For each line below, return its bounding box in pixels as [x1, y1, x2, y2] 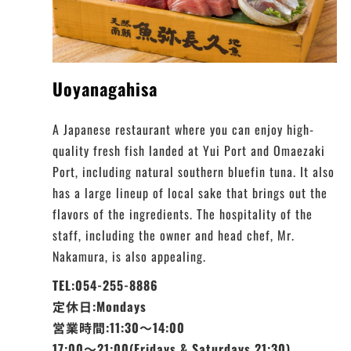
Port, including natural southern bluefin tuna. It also [52, 162, 335, 182]
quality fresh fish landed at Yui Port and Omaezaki [52, 141, 326, 161]
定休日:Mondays [52, 297, 147, 317]
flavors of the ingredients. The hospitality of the [52, 204, 313, 224]
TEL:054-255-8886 [52, 276, 159, 295]
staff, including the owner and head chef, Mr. [52, 226, 295, 245]
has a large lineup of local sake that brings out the [52, 183, 328, 203]
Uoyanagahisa [52, 76, 158, 102]
